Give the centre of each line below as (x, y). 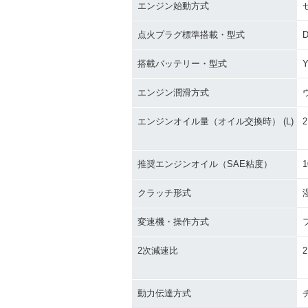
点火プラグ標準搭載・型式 (191, 35)
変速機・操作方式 (173, 222)
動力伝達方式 (164, 293)
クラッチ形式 (164, 193)
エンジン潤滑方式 (173, 92)
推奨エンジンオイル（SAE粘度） (205, 164)
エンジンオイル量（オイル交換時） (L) (216, 121)
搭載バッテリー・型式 (182, 64)
